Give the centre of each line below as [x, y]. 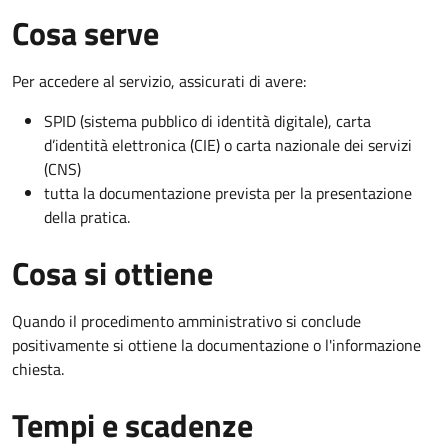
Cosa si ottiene [112, 272]
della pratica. [87, 216]
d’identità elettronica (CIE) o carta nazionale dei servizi [228, 144]
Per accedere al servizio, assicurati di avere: [159, 80]
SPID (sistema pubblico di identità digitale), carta [207, 120]
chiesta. [38, 368]
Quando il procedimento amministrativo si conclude [186, 320]
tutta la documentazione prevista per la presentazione [228, 192]
